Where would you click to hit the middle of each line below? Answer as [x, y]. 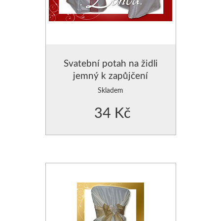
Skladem [110, 90]
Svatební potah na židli [110, 63]
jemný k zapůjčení [110, 75]
